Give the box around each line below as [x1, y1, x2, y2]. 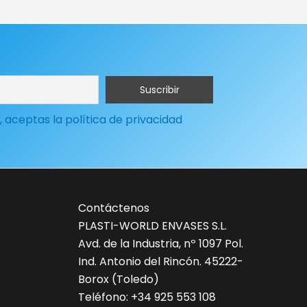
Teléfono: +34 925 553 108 [77, 288, 216, 305]
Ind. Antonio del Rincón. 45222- [77, 253, 243, 269]
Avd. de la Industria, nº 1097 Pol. [77, 235, 243, 251]
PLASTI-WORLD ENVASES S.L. [77, 217, 227, 234]
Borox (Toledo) [77, 271, 159, 287]
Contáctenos [77, 199, 149, 216]
